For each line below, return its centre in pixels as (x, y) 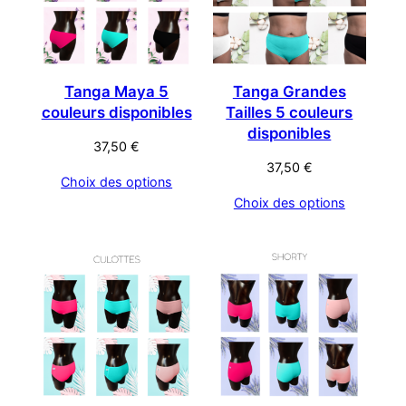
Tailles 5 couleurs (290, 113)
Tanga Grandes (289, 92)
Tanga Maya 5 (117, 92)
